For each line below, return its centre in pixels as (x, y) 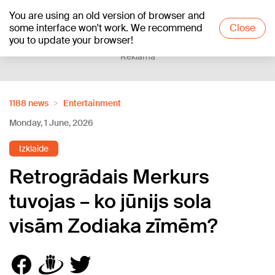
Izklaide (34, 149)
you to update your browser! (71, 40)
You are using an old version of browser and (107, 16)
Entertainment (92, 103)
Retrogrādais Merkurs (109, 177)
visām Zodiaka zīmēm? (113, 226)
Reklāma (137, 56)
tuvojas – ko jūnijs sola (110, 201)
